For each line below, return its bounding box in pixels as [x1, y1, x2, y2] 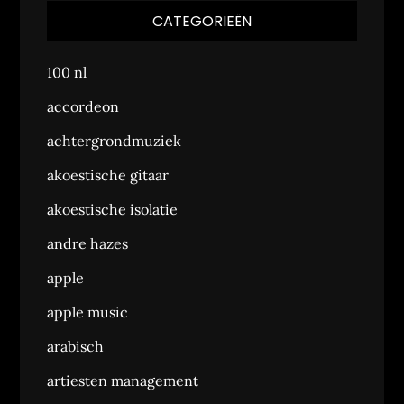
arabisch [47, 337, 105, 355]
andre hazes [47, 234, 129, 252]
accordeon [47, 97, 120, 115]
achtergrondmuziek [47, 132, 182, 150]
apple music [47, 303, 129, 321]
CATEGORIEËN [152, 11, 252, 32]
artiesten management [47, 372, 199, 390]
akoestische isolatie [47, 200, 179, 218]
